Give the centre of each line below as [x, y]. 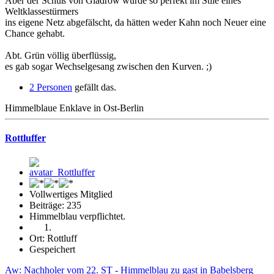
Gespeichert [52, 249]
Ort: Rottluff [53, 238]
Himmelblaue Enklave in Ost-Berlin [74, 108]
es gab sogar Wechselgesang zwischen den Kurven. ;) [108, 67]
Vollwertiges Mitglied [71, 194]
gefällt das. [94, 87]
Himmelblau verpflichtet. [77, 216]
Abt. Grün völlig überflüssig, [61, 56]
